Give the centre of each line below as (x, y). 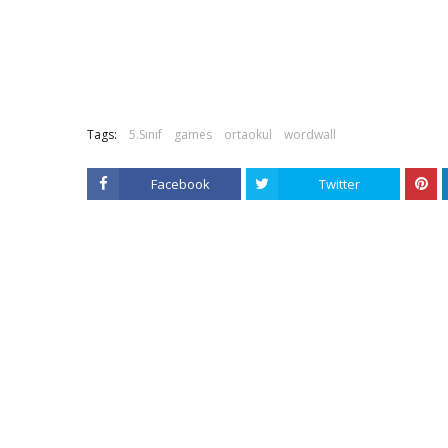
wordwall (310, 134)
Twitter (339, 184)
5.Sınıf (145, 134)
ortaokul (248, 134)
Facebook (180, 184)
